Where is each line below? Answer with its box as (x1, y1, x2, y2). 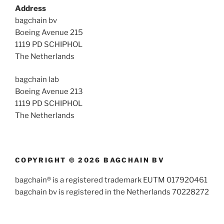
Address (15, 3, 46, 13)
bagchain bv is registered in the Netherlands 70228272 (15, 187, 209, 197)
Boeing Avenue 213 (15, 87, 83, 96)
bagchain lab (15, 75, 59, 84)
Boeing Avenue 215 (15, 27, 83, 37)
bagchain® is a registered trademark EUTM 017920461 (15, 175, 207, 185)
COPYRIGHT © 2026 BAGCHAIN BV (15, 155, 165, 164)
